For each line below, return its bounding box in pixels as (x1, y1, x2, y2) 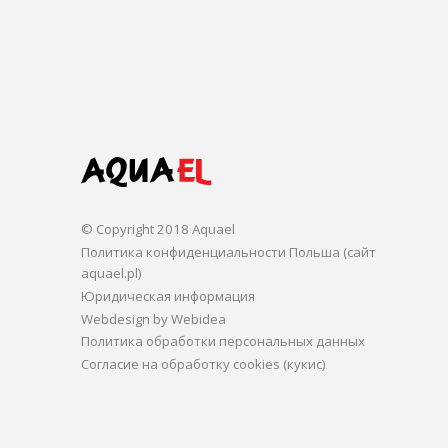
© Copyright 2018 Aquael (80, 220, 235, 239)
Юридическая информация (80, 286, 255, 305)
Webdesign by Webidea (80, 309, 226, 328)
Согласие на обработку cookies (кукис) (80, 355, 326, 374)
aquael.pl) (80, 264, 142, 283)
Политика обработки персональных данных (80, 332, 365, 351)
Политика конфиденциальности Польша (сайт (80, 243, 376, 262)
